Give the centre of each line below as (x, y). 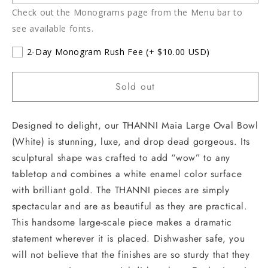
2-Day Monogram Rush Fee (85, 52)
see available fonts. (53, 29)
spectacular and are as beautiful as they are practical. (130, 206)
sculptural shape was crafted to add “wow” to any (121, 157)
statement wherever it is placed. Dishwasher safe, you (128, 238)
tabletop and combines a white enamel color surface (127, 173)
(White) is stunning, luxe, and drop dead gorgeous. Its (131, 141)
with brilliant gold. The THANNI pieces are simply (121, 190)
